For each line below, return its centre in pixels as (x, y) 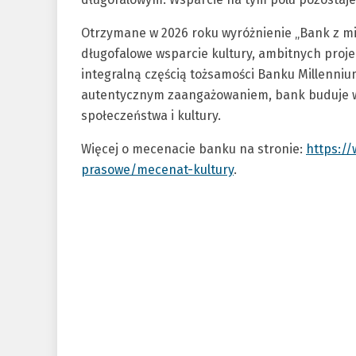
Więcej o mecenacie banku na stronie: (193, 149)
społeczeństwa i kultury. (151, 116)
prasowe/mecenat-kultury (157, 170)
